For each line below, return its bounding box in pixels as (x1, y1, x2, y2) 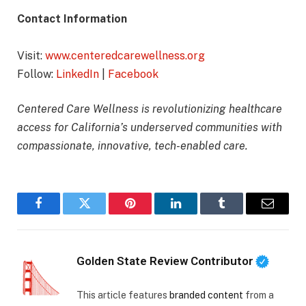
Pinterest (129, 207, 172, 220)
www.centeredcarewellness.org (45, 48, 205, 62)
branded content (169, 289, 243, 301)
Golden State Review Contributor (76, 254, 253, 268)
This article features (76, 289, 169, 301)
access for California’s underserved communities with (17, 121, 282, 135)
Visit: (17, 48, 42, 62)
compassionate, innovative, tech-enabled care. (17, 139, 248, 153)
